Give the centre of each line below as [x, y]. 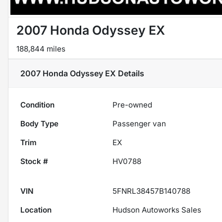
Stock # [34, 162]
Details [130, 74]
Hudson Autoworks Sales [157, 210]
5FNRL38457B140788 [152, 191]
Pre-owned [133, 105]
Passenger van [139, 124]
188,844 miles [41, 49]
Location [36, 210]
